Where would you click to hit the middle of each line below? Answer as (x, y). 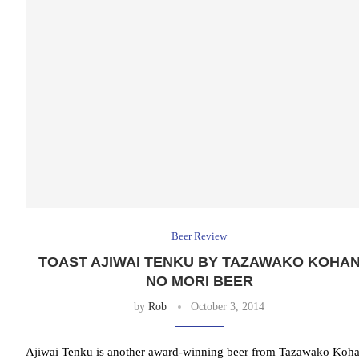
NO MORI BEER (199, 282)
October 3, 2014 (228, 307)
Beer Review (200, 236)
